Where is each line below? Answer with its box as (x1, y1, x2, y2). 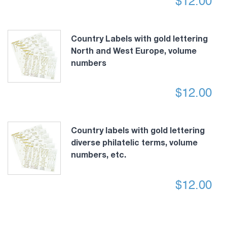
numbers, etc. (70, 149, 126, 160)
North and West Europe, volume (70, 45, 197, 55)
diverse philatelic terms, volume (70, 137, 198, 147)
